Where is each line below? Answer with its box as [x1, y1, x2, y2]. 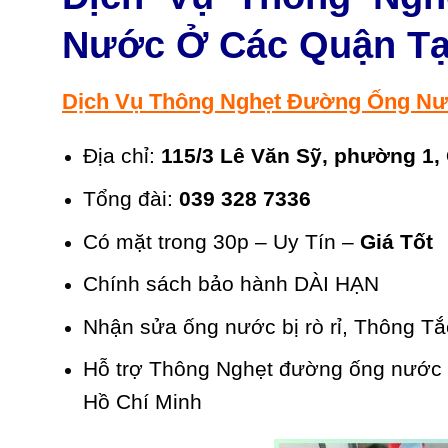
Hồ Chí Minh [82, 390, 202, 414]
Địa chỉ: [82, 144, 161, 168]
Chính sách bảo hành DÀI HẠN [82, 272, 379, 296]
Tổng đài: [82, 186, 179, 210]
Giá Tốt [359, 229, 433, 253]
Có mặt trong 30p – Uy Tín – [82, 229, 360, 253]
